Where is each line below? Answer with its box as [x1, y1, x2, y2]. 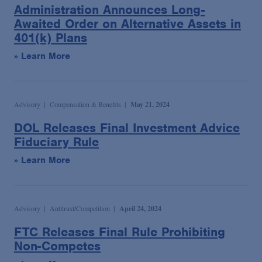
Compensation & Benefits [50, 99, 121, 109]
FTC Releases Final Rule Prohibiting [14, 224, 225, 240]
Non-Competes [14, 238, 101, 254]
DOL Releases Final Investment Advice [14, 120, 240, 136]
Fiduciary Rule [14, 134, 99, 150]
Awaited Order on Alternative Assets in [14, 16, 241, 32]
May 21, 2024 [130, 99, 170, 110]
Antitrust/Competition [50, 204, 110, 213]
